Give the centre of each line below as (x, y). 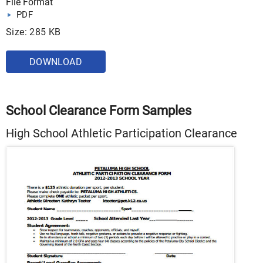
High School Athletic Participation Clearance (122, 133)
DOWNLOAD (56, 62)
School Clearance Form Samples (99, 110)
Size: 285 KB (33, 32)
